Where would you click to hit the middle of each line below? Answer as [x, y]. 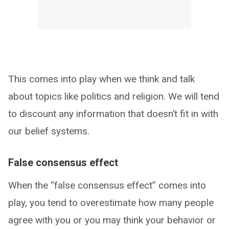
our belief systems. [49, 131]
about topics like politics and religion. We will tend [114, 96]
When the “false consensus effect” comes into [107, 185]
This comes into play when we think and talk [101, 79]
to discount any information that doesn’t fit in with [113, 113]
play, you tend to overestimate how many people [111, 202]
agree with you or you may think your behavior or [112, 220]
